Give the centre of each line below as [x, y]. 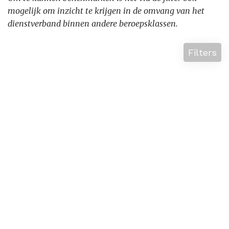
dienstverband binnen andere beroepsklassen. [93, 24]
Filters [202, 52]
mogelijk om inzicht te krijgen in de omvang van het [106, 11]
